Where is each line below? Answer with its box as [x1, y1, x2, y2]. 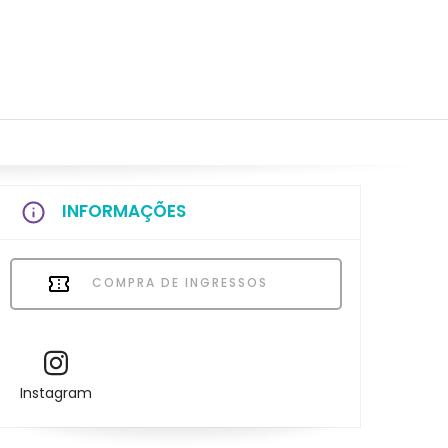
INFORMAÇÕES [62, 198, 186, 223]
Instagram [19, 383, 92, 404]
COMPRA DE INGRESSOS [87, 273, 268, 291]
